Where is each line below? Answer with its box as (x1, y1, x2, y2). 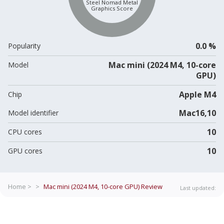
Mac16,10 (178, 107, 216, 118)
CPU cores (8, 126, 42, 136)
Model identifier (8, 107, 58, 117)
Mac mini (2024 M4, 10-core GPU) (43, 181, 139, 191)
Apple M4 (178, 88, 216, 100)
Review (139, 181, 162, 191)
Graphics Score (91, 4, 133, 12)
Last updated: (180, 183, 216, 191)
